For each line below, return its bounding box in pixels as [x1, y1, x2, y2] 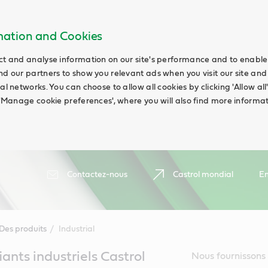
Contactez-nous [67, 170, 127, 179]
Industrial [58, 225, 95, 233]
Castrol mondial [173, 170, 233, 179]
